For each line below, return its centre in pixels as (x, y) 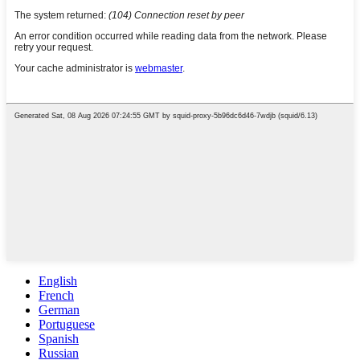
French (56, 295)
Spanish (59, 338)
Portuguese (67, 324)
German (59, 309)
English (58, 280)
